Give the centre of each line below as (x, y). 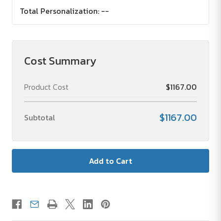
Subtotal (40, 118)
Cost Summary (60, 61)
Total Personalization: (59, 11)
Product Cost (46, 87)
